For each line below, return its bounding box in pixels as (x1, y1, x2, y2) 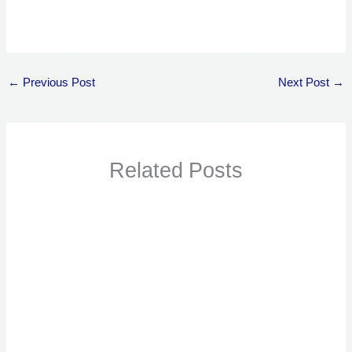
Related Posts (109, 154, 243, 187)
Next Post (278, 74, 333, 92)
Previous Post (19, 74, 95, 92)
